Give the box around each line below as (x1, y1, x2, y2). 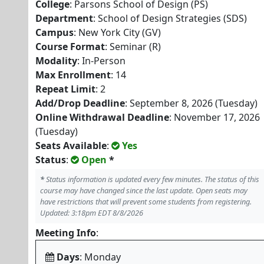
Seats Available (35, 139, 107, 152)
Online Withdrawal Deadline (35, 111, 169, 124)
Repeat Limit (35, 82, 95, 95)
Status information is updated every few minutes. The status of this (44, 174, 259, 184)
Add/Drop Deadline (35, 97, 125, 110)
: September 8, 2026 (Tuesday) (125, 97, 258, 110)
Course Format (35, 40, 105, 53)
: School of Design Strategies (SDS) (93, 12, 247, 25)
